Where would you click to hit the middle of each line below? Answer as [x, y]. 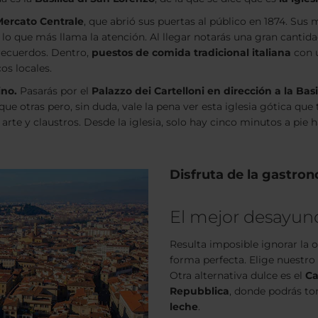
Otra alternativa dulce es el [237, 275]
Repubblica [199, 291]
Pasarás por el [54, 91]
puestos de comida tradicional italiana [191, 53]
